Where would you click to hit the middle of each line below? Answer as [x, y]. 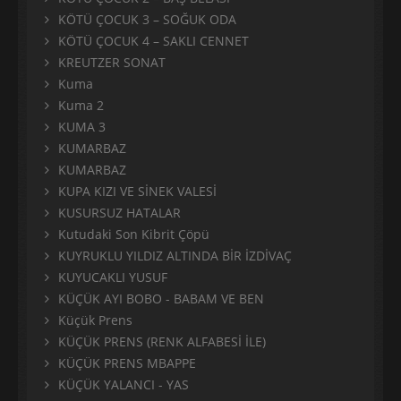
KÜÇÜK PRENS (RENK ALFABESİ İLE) [162, 342]
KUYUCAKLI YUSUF [113, 277]
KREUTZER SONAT [112, 63]
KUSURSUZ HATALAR [119, 213]
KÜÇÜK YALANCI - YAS [124, 385]
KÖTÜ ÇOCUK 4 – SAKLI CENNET [154, 41]
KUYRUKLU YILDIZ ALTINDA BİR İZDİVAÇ [175, 256]
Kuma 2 [81, 106]
